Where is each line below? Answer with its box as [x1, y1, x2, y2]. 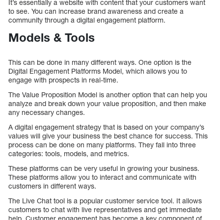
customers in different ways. [8, 182, 96, 191]
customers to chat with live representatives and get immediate [8, 205, 202, 214]
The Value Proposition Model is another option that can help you [8, 90, 207, 99]
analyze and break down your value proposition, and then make [8, 99, 206, 108]
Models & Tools [8, 30, 95, 44]
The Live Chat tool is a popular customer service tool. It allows [8, 196, 202, 205]
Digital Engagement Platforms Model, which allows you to [8, 67, 187, 76]
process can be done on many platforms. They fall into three [8, 140, 196, 149]
